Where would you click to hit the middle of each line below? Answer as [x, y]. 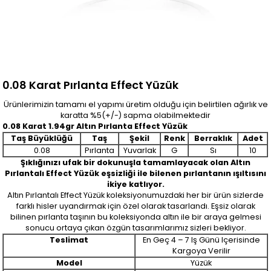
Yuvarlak [139, 150]
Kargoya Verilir [201, 251]
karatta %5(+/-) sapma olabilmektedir [135, 115]
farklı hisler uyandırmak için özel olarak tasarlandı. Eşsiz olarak [135, 206]
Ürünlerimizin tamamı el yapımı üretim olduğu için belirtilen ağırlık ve [135, 104]
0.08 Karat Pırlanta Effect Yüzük [91, 85]
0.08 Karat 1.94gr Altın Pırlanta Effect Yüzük [95, 126]
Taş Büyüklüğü [42, 138]
